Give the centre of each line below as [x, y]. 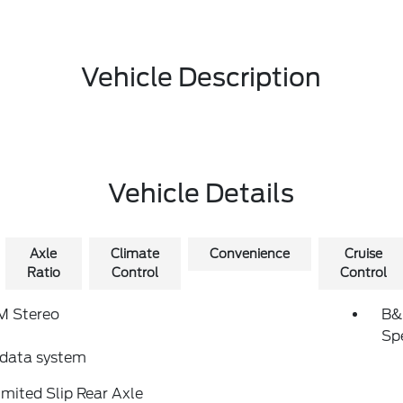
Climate [134, 254]
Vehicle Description [201, 77]
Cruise [363, 254]
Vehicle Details [201, 193]
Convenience [249, 254]
